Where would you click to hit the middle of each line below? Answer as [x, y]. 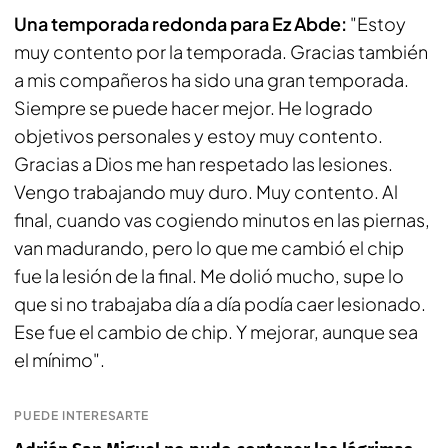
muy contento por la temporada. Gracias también [221, 51]
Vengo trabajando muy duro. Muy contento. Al [206, 191]
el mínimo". [59, 359]
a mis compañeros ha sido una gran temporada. [211, 79]
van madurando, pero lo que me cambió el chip [209, 247]
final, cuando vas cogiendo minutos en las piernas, [222, 219]
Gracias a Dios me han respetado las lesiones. [203, 163]
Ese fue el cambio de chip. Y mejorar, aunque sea [216, 331]
